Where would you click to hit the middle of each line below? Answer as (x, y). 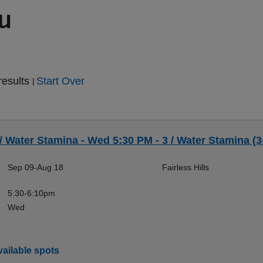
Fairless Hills (185, 167)
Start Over (60, 81)
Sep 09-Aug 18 (35, 167)
